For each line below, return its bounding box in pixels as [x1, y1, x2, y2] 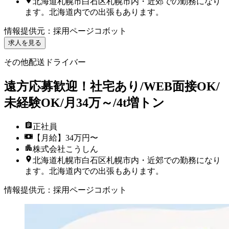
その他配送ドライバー [4, 57, 86, 66]
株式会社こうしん [33, 144, 98, 153]
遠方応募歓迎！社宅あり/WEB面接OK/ [4, 79, 220, 93]
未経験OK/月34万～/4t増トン [4, 96, 165, 109]
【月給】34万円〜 [33, 133, 98, 142]
